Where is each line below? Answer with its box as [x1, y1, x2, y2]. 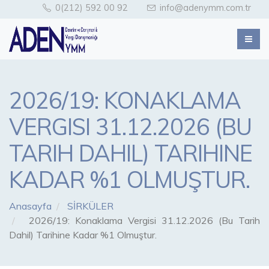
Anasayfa [9, 200, 52, 212]
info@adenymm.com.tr [157, 2, 251, 13]
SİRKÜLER [67, 200, 113, 212]
